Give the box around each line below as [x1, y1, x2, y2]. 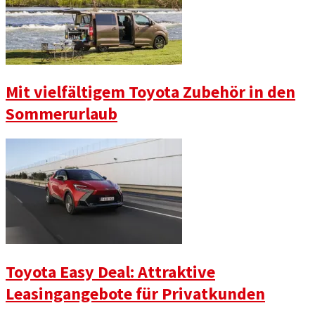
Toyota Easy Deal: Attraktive [6, 261, 215, 283]
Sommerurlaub [6, 103, 117, 125]
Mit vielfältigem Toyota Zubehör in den [6, 81, 295, 103]
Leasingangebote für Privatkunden [6, 283, 265, 305]
